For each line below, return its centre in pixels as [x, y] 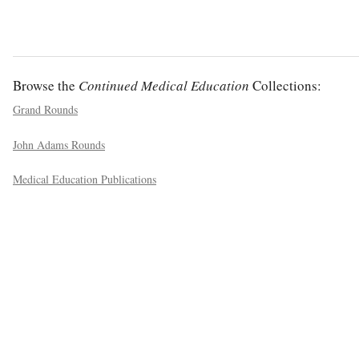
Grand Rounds [45, 110]
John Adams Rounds [59, 144]
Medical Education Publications [85, 179]
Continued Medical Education [164, 86]
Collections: [285, 86]
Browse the [46, 86]
